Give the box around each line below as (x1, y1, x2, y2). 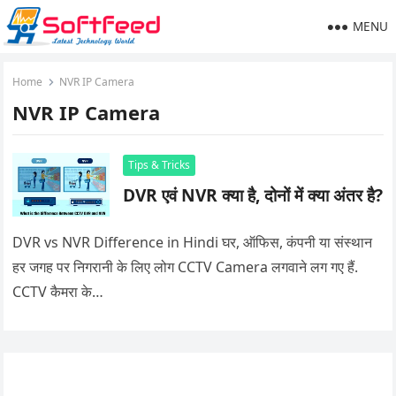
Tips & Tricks (128, 157, 191, 172)
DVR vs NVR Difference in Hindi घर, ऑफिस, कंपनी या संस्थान (12, 232, 373, 253)
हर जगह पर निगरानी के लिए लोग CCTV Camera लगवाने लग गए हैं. (12, 257, 359, 278)
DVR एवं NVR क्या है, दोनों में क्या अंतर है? (123, 183, 384, 207)
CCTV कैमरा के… (12, 282, 104, 302)
